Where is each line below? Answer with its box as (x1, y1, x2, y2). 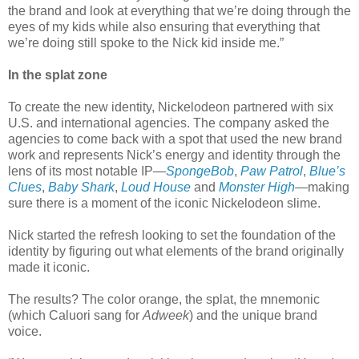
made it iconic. (8, 260, 90, 274)
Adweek (143, 308, 189, 322)
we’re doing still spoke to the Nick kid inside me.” (8, 35, 284, 50)
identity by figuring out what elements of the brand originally (8, 244, 344, 258)
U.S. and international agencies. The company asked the (8, 115, 329, 130)
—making (295, 179, 349, 194)
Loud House (121, 179, 191, 194)
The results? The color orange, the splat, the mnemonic (8, 292, 320, 306)
